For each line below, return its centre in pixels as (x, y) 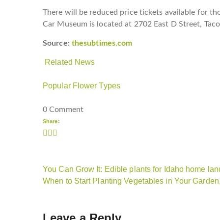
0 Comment (63, 109)
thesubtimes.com (102, 43)
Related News (70, 62)
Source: (57, 43)
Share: (51, 121)
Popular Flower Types (82, 85)
